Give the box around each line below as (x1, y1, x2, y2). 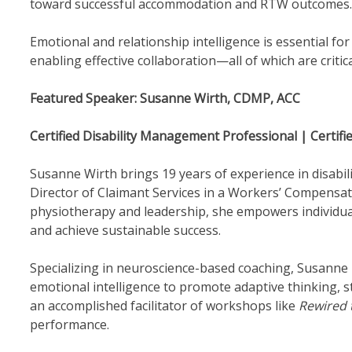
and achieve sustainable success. (29, 222, 221, 240)
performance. (29, 316, 109, 334)
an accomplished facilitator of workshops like (29, 297, 299, 315)
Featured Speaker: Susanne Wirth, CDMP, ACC (29, 90, 300, 108)
